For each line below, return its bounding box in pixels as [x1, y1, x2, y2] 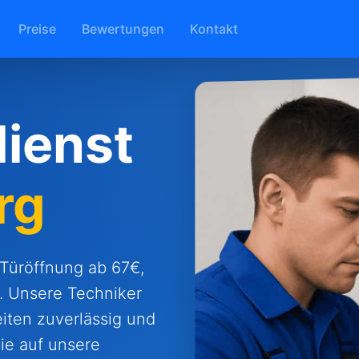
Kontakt [190, 20, 238, 37]
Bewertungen [82, 20, 164, 37]
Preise [18, 20, 56, 37]
